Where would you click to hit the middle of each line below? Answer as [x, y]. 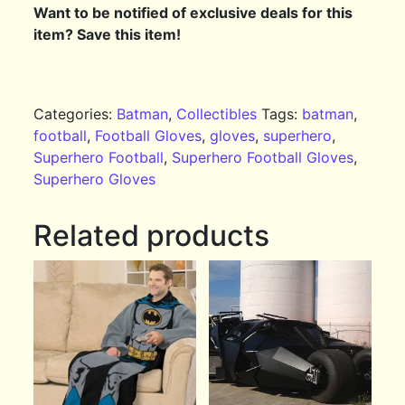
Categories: [75, 114]
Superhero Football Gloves [263, 158]
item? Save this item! [108, 35]
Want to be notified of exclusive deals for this [193, 13]
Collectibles [217, 114]
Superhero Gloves [95, 179]
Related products [152, 236]
